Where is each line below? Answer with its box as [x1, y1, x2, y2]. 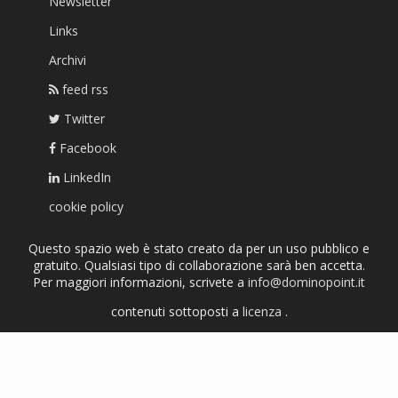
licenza [242, 303, 285, 321]
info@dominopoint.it [248, 274, 365, 291]
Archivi [49, 52, 86, 69]
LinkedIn [60, 169, 111, 187]
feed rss [59, 81, 108, 99]
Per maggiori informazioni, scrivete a [33, 274, 248, 291]
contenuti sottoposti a [110, 303, 243, 321]
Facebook [56, 139, 116, 157]
